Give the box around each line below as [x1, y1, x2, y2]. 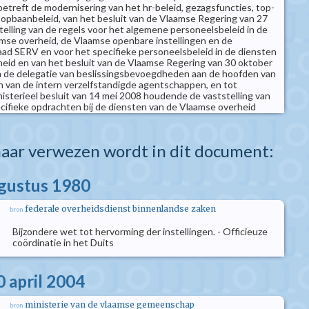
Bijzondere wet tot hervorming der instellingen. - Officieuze [12, 226, 268, 237]
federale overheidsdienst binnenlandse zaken [25, 203, 216, 214]
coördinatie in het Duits [12, 237, 114, 248]
